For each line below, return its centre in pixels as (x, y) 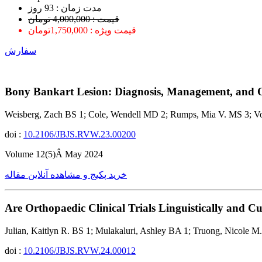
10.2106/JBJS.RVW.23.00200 (80, 135)
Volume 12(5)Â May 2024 (54, 154)
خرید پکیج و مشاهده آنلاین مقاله (66, 175)
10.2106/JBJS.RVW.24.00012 (80, 250)
